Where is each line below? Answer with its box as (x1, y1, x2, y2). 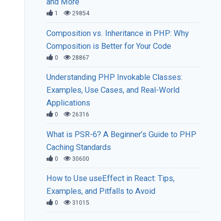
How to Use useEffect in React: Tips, (46, 174, 175, 184)
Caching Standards (46, 142, 111, 152)
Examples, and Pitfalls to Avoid (46, 186, 156, 196)
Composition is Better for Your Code (46, 41, 172, 51)
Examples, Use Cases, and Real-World (46, 85, 180, 95)
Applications (46, 98, 91, 108)
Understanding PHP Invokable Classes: (46, 73, 183, 82)
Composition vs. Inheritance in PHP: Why (46, 28, 189, 38)
